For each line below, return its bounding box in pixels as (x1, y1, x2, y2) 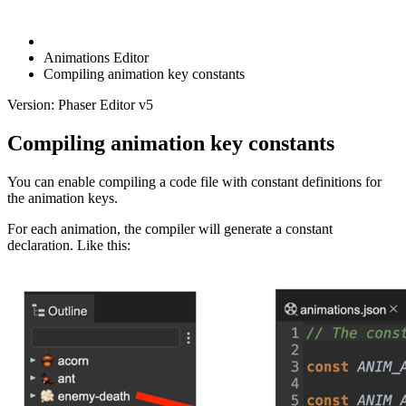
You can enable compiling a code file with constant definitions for (7, 173, 382, 189)
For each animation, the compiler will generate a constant (7, 220, 333, 237)
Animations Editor (43, 50, 149, 65)
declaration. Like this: (7, 237, 130, 253)
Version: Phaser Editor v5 (7, 97, 153, 112)
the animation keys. (7, 189, 118, 206)
